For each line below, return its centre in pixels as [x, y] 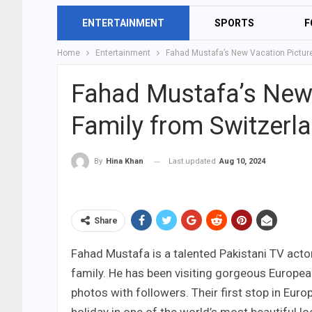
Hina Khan [125, 162]
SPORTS [234, 23]
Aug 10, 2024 [242, 161]
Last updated [193, 161]
